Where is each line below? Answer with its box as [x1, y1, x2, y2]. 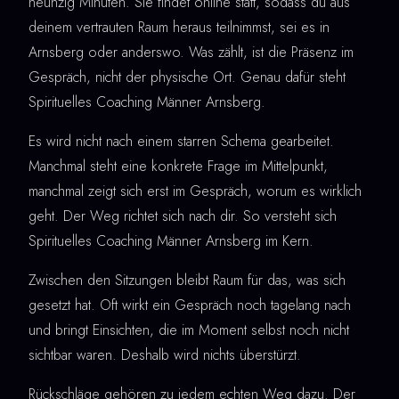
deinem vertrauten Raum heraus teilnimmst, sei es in [28, 16, 330, 37]
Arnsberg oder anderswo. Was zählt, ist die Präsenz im [28, 41, 354, 62]
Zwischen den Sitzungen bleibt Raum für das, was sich [28, 269, 346, 290]
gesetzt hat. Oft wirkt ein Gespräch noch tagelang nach [28, 294, 351, 315]
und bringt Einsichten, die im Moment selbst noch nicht [28, 319, 349, 340]
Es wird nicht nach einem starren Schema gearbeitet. [28, 130, 334, 151]
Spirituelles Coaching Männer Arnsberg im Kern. [28, 230, 313, 251]
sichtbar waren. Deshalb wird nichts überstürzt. [28, 344, 301, 365]
